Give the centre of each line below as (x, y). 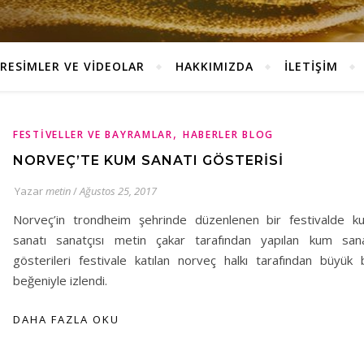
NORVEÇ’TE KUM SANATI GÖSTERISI (148, 160)
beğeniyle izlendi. (60, 280)
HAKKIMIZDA (214, 66)
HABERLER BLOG (228, 134)
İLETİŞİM (311, 66)
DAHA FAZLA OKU (66, 319)
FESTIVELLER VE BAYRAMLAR (93, 134)
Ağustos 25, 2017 (118, 191)
